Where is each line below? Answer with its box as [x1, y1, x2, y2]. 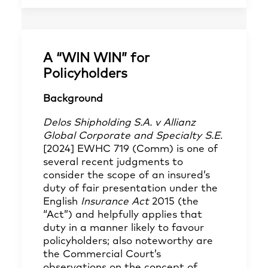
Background [43, 94, 103, 104]
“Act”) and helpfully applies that [43, 210, 202, 220]
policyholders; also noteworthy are [43, 236, 213, 246]
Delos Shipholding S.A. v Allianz [43, 118, 196, 128]
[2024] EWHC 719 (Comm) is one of [43, 144, 218, 154]
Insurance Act [78, 197, 149, 207]
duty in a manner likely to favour [43, 223, 204, 233]
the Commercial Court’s [43, 249, 161, 260]
